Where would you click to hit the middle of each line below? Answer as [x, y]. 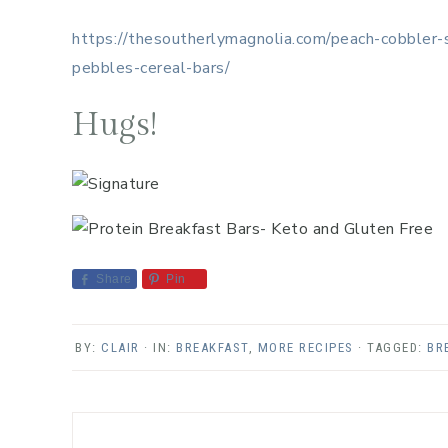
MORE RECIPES [305, 348]
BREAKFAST [212, 348]
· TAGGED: [392, 348]
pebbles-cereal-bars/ [151, 68]
